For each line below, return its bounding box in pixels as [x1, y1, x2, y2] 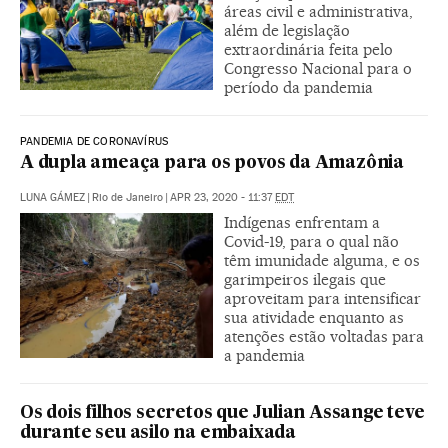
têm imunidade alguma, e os [224, 250, 420, 270]
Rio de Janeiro [92, 190, 163, 204]
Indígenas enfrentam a [224, 212, 380, 232]
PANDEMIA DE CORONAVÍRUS [20, 134, 169, 148]
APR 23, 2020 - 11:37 [170, 190, 275, 204]
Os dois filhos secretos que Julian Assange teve [20, 404, 425, 422]
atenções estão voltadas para [224, 326, 424, 346]
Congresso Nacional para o [224, 58, 412, 78]
